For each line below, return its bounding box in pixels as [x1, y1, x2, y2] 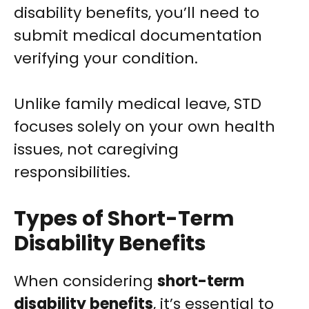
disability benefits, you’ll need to [14, 2, 259, 24]
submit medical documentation [14, 25, 262, 47]
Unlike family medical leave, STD [14, 93, 261, 115]
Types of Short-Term [14, 204, 235, 234]
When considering [14, 270, 157, 292]
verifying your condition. [14, 48, 198, 70]
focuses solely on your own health [14, 116, 275, 138]
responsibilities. [14, 161, 130, 183]
